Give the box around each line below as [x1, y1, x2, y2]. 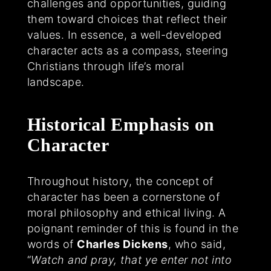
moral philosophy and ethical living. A [27, 206, 226, 220]
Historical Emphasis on [27, 114, 215, 135]
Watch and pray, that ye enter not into [31, 253, 232, 267]
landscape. [27, 76, 85, 89]
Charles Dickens [77, 238, 168, 251]
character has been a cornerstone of [27, 191, 220, 204]
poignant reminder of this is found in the [27, 222, 239, 235]
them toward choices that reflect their [27, 13, 227, 26]
